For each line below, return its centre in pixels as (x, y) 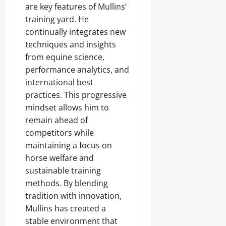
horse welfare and (60, 158)
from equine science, (65, 57)
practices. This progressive (76, 95)
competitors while (60, 133)
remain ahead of (56, 120)
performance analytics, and (77, 70)
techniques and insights (71, 44)
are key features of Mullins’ (76, 7)
